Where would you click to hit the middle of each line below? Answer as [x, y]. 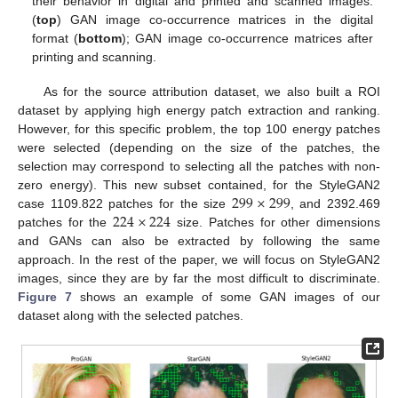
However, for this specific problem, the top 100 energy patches [199, 128]
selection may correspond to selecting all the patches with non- [199, 166]
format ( [56, 39]
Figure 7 [45, 296]
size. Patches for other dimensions [276, 222]
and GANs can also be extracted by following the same [199, 240]
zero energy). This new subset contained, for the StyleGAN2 [199, 184]
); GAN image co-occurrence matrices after [247, 39]
